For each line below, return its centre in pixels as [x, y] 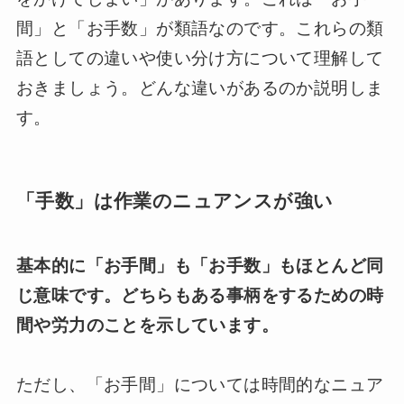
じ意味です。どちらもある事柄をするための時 [200, 296]
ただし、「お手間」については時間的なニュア [200, 385]
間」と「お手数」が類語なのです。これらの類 [200, 28]
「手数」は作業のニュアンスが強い [174, 200]
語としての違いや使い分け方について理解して [200, 58]
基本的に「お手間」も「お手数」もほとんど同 [200, 266]
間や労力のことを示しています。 [147, 326]
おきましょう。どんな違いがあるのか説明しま [200, 87]
